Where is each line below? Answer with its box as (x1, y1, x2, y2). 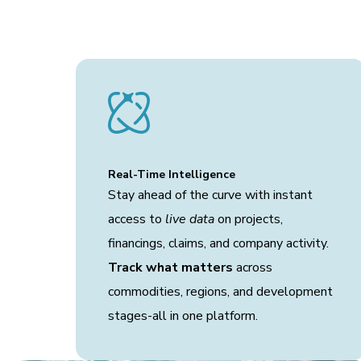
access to (107, 210, 165, 228)
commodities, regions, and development (107, 283, 333, 301)
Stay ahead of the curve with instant (107, 186, 313, 204)
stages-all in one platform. (107, 307, 258, 325)
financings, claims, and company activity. (107, 234, 329, 252)
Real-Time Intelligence (107, 167, 235, 182)
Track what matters (107, 259, 233, 276)
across (232, 259, 272, 276)
